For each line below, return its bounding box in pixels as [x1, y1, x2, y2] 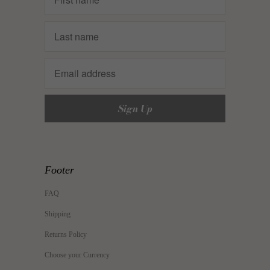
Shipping [45, 209, 71, 218]
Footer [45, 163, 74, 176]
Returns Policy [45, 230, 87, 239]
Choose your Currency [45, 250, 110, 259]
